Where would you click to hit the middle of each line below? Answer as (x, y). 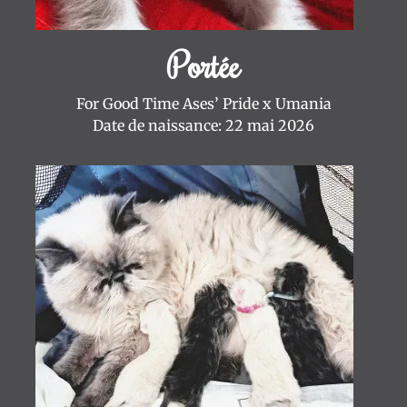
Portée (203, 65)
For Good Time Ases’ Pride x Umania (203, 104)
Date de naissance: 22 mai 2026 (203, 125)
